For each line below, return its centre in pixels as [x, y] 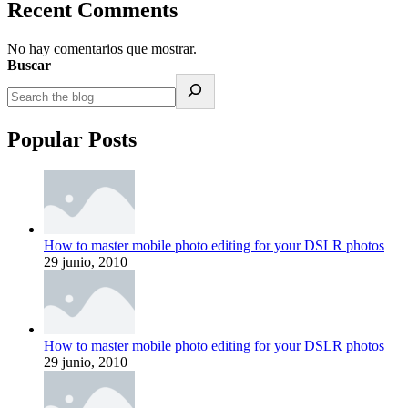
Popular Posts [72, 139]
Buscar [29, 65]
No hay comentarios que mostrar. [102, 48]
